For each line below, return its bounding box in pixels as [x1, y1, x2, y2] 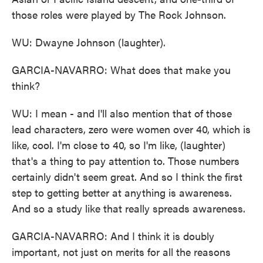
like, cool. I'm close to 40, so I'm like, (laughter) [12, 137, 225, 152]
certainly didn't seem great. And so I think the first [12, 169, 242, 184]
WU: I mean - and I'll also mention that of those [12, 106, 232, 120]
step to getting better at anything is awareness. [12, 185, 232, 200]
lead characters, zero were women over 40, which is [12, 122, 251, 136]
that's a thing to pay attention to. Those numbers [12, 153, 240, 168]
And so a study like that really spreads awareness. [12, 201, 245, 215]
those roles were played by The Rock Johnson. [12, 7, 226, 22]
